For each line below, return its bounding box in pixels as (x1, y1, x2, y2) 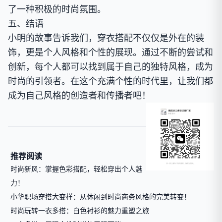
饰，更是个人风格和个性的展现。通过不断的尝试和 (8, 46, 213, 58)
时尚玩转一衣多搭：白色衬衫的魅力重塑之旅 (10, 206, 149, 215)
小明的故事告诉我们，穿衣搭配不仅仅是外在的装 (8, 32, 204, 44)
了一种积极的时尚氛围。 (8, 3, 106, 15)
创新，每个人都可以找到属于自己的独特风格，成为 (8, 60, 213, 72)
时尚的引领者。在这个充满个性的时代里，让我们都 (8, 75, 213, 87)
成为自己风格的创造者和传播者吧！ (8, 89, 151, 101)
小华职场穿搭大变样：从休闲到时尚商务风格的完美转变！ (10, 192, 191, 201)
